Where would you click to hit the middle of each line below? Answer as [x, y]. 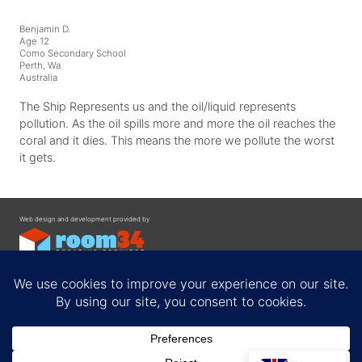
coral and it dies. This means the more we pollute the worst [177, 141]
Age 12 [34, 41]
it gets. [38, 158]
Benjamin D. [45, 29]
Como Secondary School [73, 53]
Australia [38, 77]
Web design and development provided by [84, 219]
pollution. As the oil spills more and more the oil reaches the [177, 124]
